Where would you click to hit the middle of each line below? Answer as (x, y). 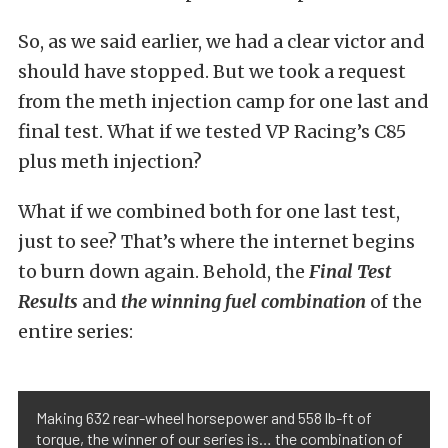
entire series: (75, 331)
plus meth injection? (110, 161)
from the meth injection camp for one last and (223, 101)
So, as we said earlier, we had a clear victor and (221, 41)
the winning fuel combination (243, 301)
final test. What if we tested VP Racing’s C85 (212, 131)
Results (48, 301)
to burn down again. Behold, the (163, 271)
